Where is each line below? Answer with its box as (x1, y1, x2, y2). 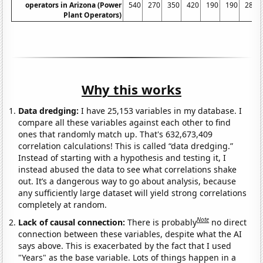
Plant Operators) (63, 10, 122, 21)
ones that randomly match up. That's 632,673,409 (18, 129, 213, 140)
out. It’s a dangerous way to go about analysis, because (18, 176, 237, 187)
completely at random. (18, 199, 107, 211)
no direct (211, 216, 247, 228)
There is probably (127, 216, 197, 228)
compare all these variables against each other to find (18, 117, 231, 129)
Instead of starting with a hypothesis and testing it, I (18, 152, 227, 164)
